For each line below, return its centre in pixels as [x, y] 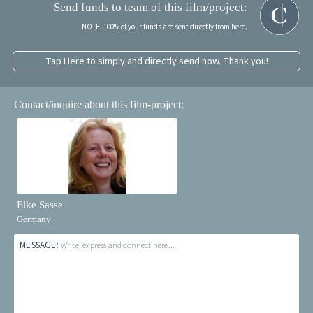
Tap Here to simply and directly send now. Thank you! [156, 61]
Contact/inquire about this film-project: [99, 104]
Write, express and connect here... [118, 246]
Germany [34, 219]
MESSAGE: [40, 245]
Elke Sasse [40, 204]
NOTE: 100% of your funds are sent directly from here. [164, 27]
